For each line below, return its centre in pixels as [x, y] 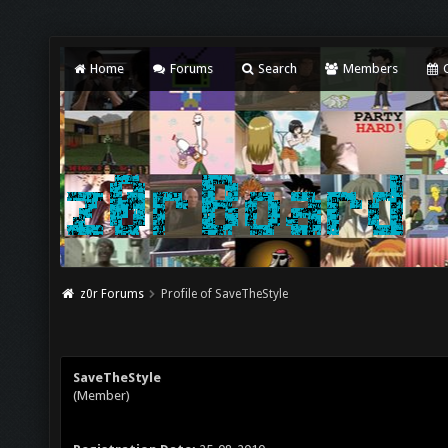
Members [368, 68]
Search [276, 68]
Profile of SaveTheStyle [225, 294]
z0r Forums [111, 294]
